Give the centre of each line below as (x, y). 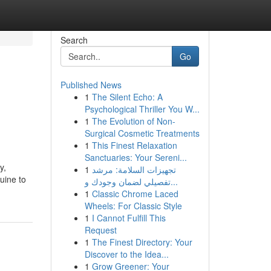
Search (74, 40)
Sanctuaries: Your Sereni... (135, 157)
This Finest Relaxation (134, 145)
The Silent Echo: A (127, 97)
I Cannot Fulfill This (129, 218)
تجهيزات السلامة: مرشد (134, 169)
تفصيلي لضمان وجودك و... (174, 181)
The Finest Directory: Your (142, 242)
